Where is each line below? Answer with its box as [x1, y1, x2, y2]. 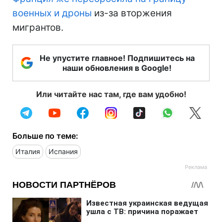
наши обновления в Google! [62, 62, 171, 73]
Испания [49, 147, 78, 156]
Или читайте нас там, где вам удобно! [36, 89, 186, 99]
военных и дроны [12, 7, 92, 19]
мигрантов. [12, 21, 63, 33]
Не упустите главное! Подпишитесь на [39, 53, 195, 63]
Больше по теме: [12, 130, 78, 141]
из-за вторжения [92, 7, 172, 19]
